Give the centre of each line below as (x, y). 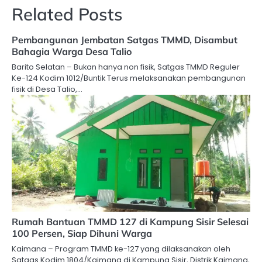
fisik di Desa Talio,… (47, 89)
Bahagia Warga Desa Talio (72, 52)
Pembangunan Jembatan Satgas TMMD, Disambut (125, 40)
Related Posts (67, 14)
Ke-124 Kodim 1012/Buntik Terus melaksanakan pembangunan (129, 78)
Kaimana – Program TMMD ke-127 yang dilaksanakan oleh (121, 249)
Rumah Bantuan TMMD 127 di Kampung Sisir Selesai (130, 222)
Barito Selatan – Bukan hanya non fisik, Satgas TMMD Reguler (126, 67)
